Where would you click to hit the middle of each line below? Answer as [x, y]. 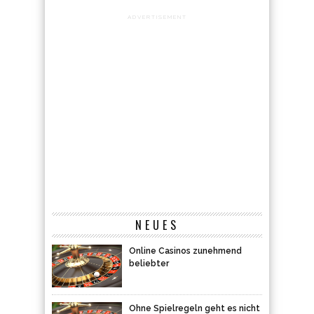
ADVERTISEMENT [157, 17]
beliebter [149, 264]
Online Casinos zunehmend [185, 251]
